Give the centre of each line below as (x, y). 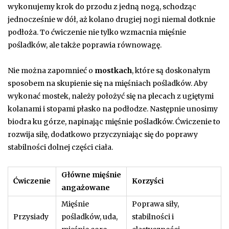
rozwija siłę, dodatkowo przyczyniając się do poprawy (103, 134)
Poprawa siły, (155, 204)
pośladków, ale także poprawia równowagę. (85, 45)
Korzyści (148, 181)
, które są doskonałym (171, 70)
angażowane (86, 187)
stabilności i (153, 216)
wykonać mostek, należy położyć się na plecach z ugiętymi (111, 96)
